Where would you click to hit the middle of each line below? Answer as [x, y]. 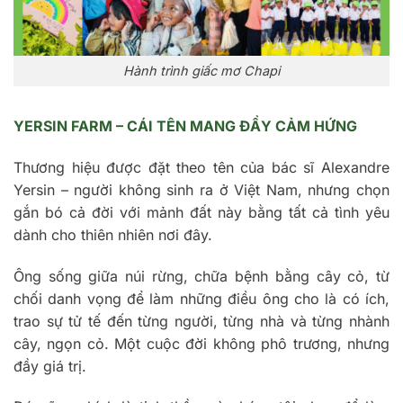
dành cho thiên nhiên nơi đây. [115, 234]
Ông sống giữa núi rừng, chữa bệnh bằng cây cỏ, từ [201, 276]
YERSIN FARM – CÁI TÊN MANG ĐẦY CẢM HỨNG [185, 126]
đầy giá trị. [52, 366]
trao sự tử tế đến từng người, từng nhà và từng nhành [201, 321]
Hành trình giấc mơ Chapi [201, 71]
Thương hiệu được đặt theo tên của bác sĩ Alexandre [201, 167]
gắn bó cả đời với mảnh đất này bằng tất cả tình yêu [201, 212]
